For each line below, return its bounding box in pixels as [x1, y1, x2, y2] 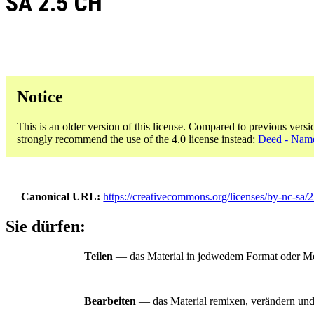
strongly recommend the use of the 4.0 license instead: [17, 132, 258, 145]
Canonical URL [21, 190, 97, 203]
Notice [17, 87, 63, 106]
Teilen [84, 250, 113, 263]
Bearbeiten [84, 295, 136, 308]
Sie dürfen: [6, 217, 86, 236]
